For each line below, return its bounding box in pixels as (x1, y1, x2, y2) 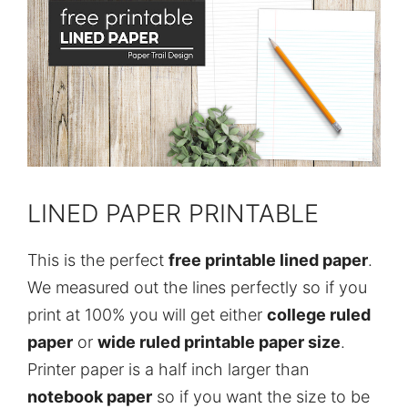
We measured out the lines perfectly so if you (27, 277, 367, 297)
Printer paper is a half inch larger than (27, 359, 309, 379)
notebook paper (27, 386, 152, 406)
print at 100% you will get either (27, 304, 267, 324)
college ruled (267, 304, 371, 324)
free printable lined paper (168, 250, 368, 270)
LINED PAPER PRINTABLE (27, 198, 319, 229)
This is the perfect (27, 250, 168, 270)
